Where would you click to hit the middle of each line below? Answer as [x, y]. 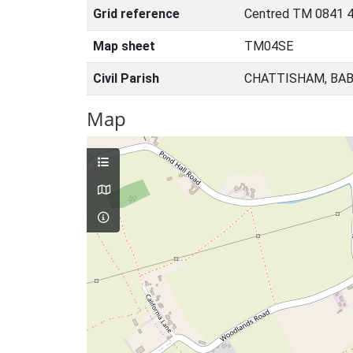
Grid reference [136, 14]
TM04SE [269, 46]
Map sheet [124, 46]
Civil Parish [126, 78]
